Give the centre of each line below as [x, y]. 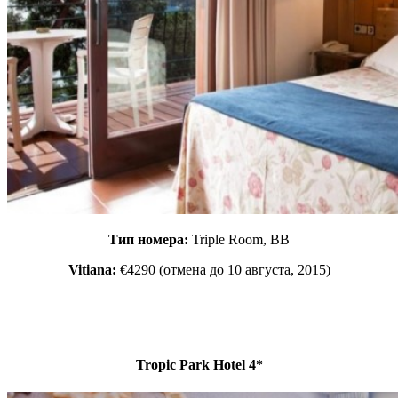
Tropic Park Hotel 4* [199, 364]
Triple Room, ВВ [241, 239]
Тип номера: [150, 239]
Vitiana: [92, 269]
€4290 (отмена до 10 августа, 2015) [223, 269]
